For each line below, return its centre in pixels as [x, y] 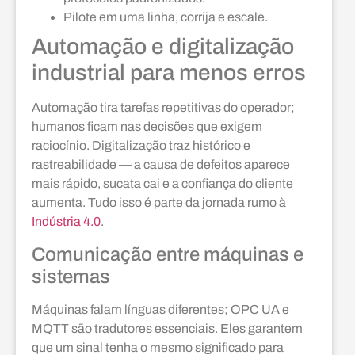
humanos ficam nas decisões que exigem [147, 127]
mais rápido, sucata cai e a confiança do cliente [162, 184]
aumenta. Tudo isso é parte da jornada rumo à [159, 203]
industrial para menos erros [169, 73]
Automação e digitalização [163, 47]
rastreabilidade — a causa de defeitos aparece [161, 165]
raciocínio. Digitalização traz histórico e [141, 146]
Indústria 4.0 [66, 222]
